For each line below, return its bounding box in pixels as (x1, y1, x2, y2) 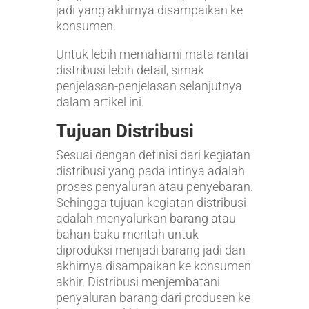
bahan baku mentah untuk (55, 226, 199, 241)
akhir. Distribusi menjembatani (55, 274, 220, 289)
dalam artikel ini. (55, 94, 144, 109)
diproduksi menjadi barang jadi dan (55, 242, 246, 257)
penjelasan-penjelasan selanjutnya (55, 78, 242, 93)
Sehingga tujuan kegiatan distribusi (55, 195, 246, 210)
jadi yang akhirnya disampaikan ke (55, 2, 243, 17)
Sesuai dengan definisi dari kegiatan (55, 147, 250, 162)
